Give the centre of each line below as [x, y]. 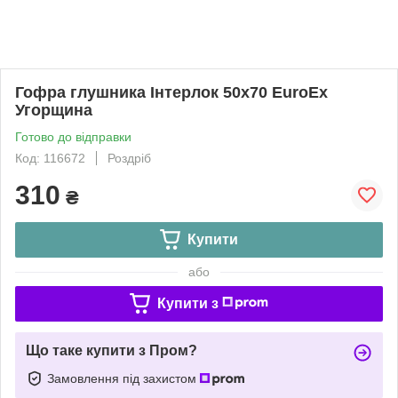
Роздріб [129, 158]
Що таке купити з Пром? [111, 350]
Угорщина [54, 110]
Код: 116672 [50, 158]
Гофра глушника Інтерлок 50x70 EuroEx [171, 92]
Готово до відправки [73, 136]
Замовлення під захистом [123, 378]
